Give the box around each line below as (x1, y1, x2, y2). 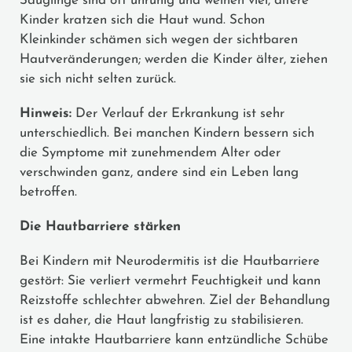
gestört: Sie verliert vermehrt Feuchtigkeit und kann (20, 273, 321, 288)
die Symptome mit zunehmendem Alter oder (20, 145, 280, 159)
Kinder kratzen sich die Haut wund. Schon (20, 13, 265, 27)
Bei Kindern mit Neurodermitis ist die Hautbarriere (20, 254, 320, 268)
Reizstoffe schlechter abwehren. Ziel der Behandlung (20, 293, 330, 307)
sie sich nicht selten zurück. (20, 71, 176, 86)
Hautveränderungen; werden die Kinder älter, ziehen (20, 52, 328, 66)
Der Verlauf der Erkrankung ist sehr (71, 106, 284, 120)
